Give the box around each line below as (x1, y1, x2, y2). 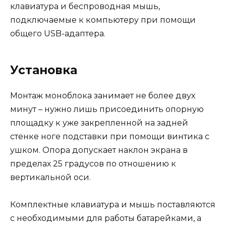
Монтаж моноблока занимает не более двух (10, 91, 195, 101)
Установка (10, 63, 77, 78)
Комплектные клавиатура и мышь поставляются (10, 200, 215, 210)
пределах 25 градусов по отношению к (10, 159, 176, 169)
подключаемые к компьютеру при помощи (10, 15, 196, 25)
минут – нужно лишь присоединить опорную (10, 104, 204, 115)
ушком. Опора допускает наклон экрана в (10, 145, 188, 155)
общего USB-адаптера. (10, 29, 105, 39)
